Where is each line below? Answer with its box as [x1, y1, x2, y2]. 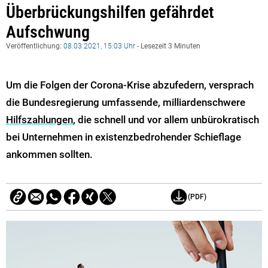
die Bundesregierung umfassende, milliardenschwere [6, 96, 245, 108]
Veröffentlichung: [6, 41, 63, 50]
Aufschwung [6, 22, 90, 42]
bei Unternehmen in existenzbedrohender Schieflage [6, 130, 241, 143]
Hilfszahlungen [6, 113, 73, 126]
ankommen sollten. [6, 148, 93, 160]
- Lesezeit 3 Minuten [135, 41, 200, 50]
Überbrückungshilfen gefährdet [6, 2, 214, 22]
